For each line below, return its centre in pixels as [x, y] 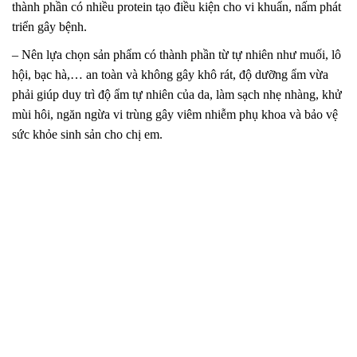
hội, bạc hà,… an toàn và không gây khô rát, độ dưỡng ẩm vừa [170, 74]
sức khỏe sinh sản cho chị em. [87, 134]
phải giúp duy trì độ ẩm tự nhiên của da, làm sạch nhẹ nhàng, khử [177, 94]
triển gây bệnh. [49, 26]
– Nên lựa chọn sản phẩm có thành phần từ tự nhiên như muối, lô [177, 54]
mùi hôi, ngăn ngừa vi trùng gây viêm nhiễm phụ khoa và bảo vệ [175, 114]
